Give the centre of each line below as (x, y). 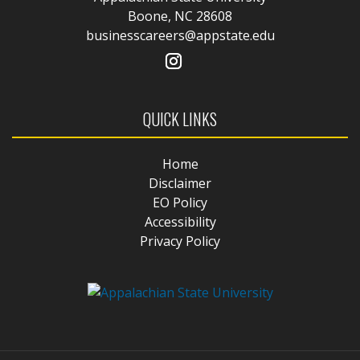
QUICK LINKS (180, 119)
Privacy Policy (180, 241)
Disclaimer (180, 183)
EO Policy (180, 202)
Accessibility (180, 221)
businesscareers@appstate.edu (180, 35)
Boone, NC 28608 (180, 16)
